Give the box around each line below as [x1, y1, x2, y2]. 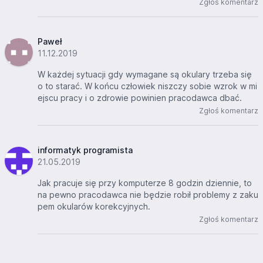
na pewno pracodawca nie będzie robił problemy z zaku [38, 190, 258, 200]
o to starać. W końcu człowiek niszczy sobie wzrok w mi [38, 81, 257, 92]
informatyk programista [38, 145, 133, 156]
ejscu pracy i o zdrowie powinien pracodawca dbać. [38, 93, 242, 103]
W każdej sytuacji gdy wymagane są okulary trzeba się [38, 69, 252, 80]
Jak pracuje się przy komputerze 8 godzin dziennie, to [38, 178, 252, 188]
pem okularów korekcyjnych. [38, 201, 150, 212]
